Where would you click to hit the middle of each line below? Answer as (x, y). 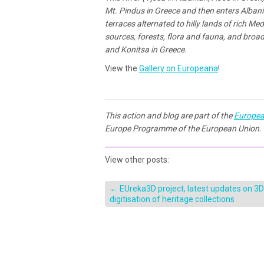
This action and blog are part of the (169, 116)
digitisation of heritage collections (172, 199)
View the (122, 69)
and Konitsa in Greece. (146, 50)
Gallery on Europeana (179, 69)
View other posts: (137, 160)
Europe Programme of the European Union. (183, 129)
